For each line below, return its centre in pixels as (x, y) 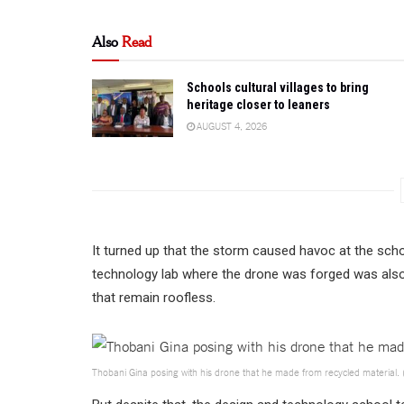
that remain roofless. (154, 298)
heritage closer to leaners (258, 104)
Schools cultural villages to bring (278, 87)
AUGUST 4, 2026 (231, 125)
